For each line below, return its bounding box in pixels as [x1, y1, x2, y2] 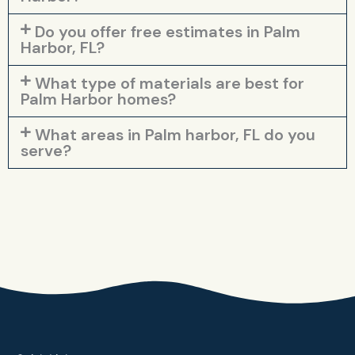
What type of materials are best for [34, 72, 304, 94]
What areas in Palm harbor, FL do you [34, 124, 315, 145]
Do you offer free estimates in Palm [34, 21, 300, 42]
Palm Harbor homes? [21, 88, 176, 109]
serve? [21, 139, 71, 161]
